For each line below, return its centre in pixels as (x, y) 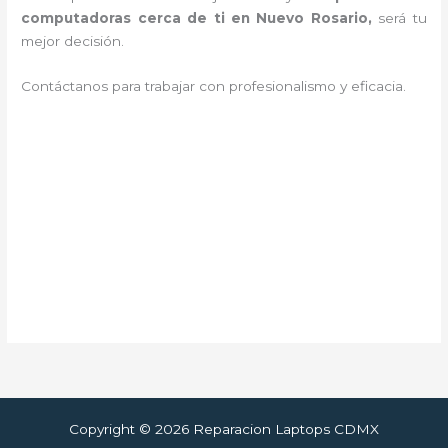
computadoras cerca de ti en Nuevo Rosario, (200, 18)
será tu (402, 18)
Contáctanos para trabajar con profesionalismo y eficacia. (214, 86)
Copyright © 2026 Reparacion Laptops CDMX (224, 429)
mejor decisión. (75, 41)
